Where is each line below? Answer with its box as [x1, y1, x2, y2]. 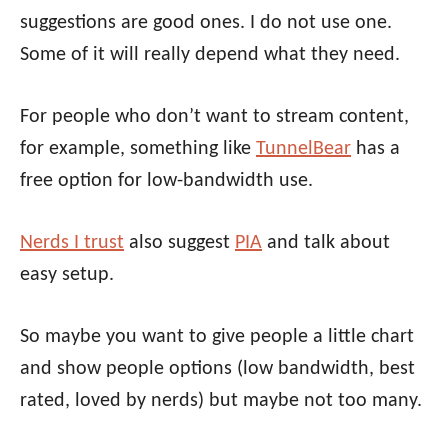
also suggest [124, 233, 235, 254]
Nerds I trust [20, 233, 124, 254]
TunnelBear [256, 139, 351, 160]
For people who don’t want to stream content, [20, 107, 409, 128]
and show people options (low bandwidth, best [20, 359, 415, 380]
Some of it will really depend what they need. [20, 45, 400, 66]
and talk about [262, 233, 390, 254]
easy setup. [20, 265, 114, 286]
